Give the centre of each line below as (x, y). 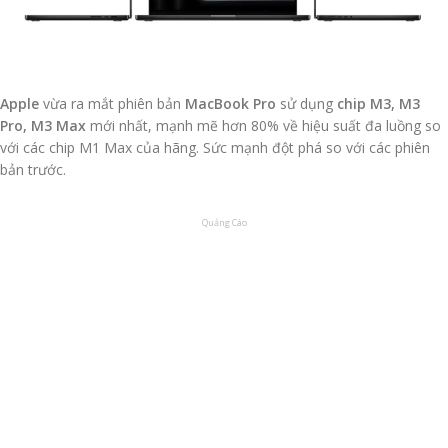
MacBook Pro (232, 103)
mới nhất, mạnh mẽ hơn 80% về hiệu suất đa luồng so (265, 125)
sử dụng (308, 103)
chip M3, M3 (378, 103)
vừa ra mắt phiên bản (112, 103)
